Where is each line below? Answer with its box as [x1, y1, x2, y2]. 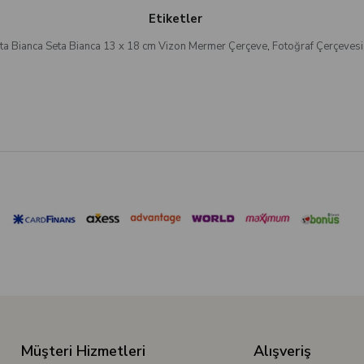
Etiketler [148, 10, 202, 27]
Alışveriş [253, 341, 311, 362]
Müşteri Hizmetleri [19, 341, 145, 362]
